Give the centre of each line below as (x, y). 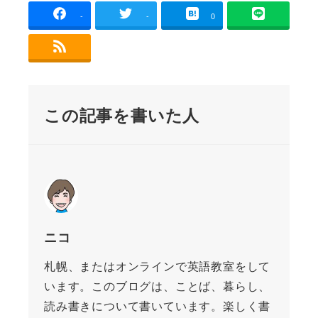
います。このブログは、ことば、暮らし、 (157, 286)
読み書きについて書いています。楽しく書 (157, 306)
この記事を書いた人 (122, 114)
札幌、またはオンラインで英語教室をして (157, 266)
